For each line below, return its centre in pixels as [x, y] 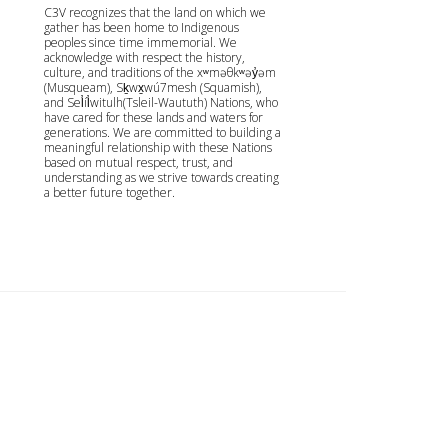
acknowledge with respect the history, [144, 57]
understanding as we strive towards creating [161, 177]
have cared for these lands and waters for [153, 117]
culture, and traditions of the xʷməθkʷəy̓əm [159, 72]
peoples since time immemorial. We [140, 42]
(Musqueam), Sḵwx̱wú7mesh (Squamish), [152, 87]
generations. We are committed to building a [162, 132]
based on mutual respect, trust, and [138, 162]
